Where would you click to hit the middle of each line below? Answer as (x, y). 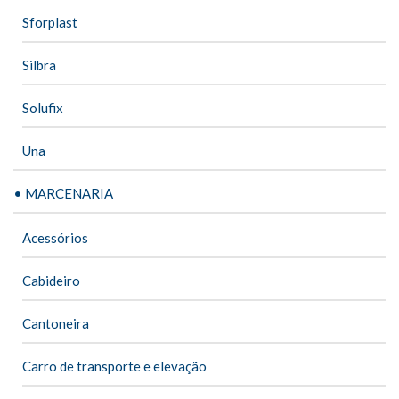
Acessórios (55, 237)
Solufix (43, 107)
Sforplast (50, 22)
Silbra (39, 65)
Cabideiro (51, 280)
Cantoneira (56, 323)
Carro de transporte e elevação (114, 366)
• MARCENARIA (63, 193)
